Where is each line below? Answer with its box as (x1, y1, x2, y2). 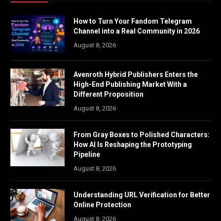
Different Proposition (74, 90, 144, 98)
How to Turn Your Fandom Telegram (74, 17, 192, 25)
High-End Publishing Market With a (74, 80, 187, 88)
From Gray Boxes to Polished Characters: (74, 130, 210, 139)
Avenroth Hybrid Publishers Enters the (74, 70, 198, 78)
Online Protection (74, 200, 131, 209)
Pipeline (74, 150, 100, 158)
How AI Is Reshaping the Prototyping (74, 140, 192, 148)
